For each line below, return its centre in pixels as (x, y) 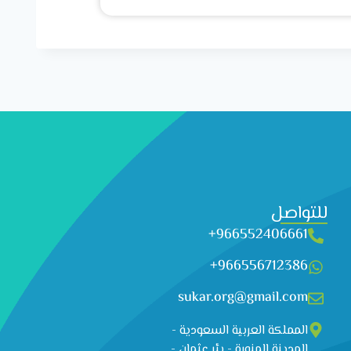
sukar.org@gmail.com (243, 298)
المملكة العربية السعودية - (240, 331)
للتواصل (300, 214)
